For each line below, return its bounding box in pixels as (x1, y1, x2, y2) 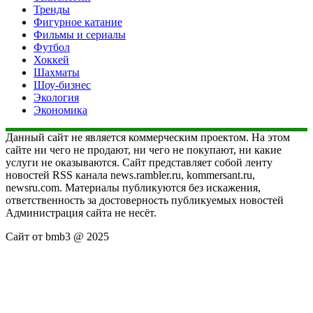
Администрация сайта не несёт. (6, 206, 156, 219)
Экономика (34, 103, 87, 116)
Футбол (34, 41, 70, 53)
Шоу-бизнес (34, 78, 91, 91)
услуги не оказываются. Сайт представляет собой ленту (6, 156, 272, 168)
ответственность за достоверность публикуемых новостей (6, 194, 284, 206)
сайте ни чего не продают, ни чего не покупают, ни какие (6, 143, 282, 156)
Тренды (34, 3, 70, 15)
